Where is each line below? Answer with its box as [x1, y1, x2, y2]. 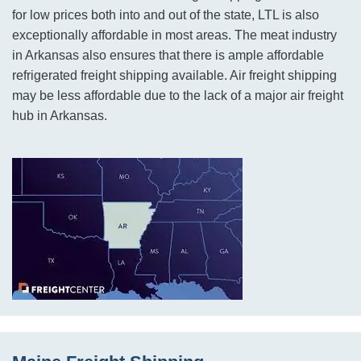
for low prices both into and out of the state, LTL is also [12, 8, 319, 22]
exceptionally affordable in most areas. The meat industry [12, 28, 337, 42]
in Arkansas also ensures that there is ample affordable [12, 48, 324, 62]
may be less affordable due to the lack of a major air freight [12, 89, 343, 102]
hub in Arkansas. [12, 109, 107, 122]
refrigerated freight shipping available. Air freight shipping [12, 68, 337, 82]
